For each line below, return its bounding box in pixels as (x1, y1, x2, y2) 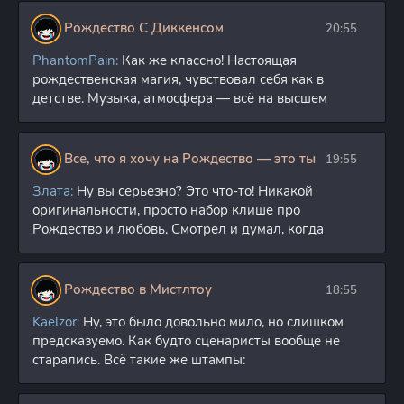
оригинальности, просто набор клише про (32, 200, 300, 219)
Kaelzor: (32, 312, 79, 331)
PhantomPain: (32, 50, 118, 69)
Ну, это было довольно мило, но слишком (79, 312, 344, 331)
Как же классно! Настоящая (118, 50, 297, 69)
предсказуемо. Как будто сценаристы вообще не (32, 331, 340, 350)
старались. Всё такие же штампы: (32, 350, 245, 369)
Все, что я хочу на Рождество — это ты (64, 150, 316, 169)
